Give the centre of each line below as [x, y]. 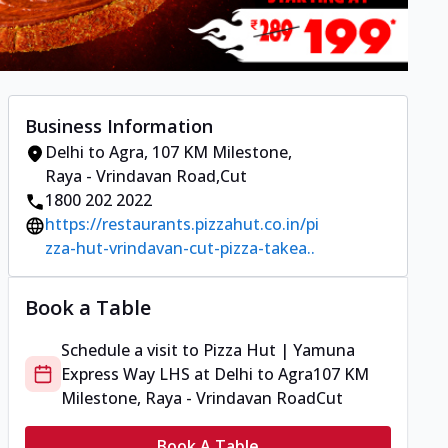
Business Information [119, 126]
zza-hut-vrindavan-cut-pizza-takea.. [180, 248]
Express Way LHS [125, 374]
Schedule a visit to [132, 350]
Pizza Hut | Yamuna [279, 350]
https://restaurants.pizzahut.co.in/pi [182, 224]
